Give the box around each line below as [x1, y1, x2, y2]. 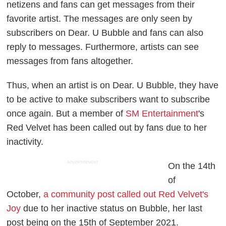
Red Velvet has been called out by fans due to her [7, 122, 207, 133]
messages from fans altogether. [7, 55, 134, 66]
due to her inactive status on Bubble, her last [21, 203, 203, 213]
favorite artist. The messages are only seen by [7, 13, 193, 24]
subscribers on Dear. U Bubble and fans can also [7, 27, 204, 38]
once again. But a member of [7, 108, 126, 119]
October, [7, 189, 44, 199]
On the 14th [168, 160, 216, 171]
